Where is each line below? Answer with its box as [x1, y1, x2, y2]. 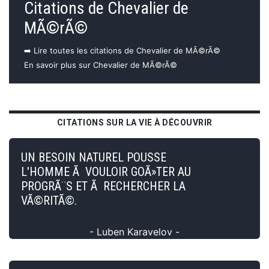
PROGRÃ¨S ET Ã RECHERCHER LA [21, 178, 186, 193]
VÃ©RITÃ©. [21, 193, 77, 208]
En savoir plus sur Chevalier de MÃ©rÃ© [24, 59, 177, 70]
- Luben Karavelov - [89, 225, 180, 238]
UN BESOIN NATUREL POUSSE [21, 150, 166, 165]
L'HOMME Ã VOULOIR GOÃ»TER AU [21, 164, 191, 179]
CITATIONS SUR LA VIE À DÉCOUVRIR [56, 117, 213, 127]
